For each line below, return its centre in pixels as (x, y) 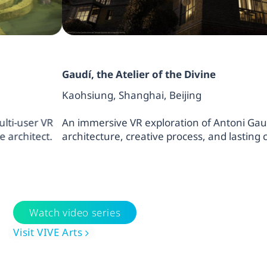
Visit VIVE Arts (48, 232)
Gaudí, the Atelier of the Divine (85, 74)
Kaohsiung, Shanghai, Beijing (78, 95)
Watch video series (75, 213)
